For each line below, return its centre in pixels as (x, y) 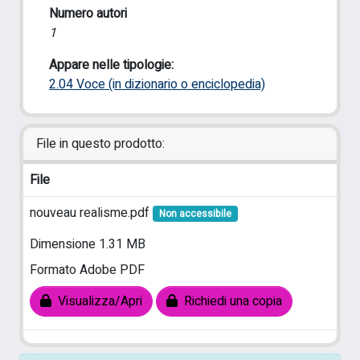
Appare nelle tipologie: (111, 65)
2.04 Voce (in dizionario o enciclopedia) (157, 84)
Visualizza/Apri (97, 302)
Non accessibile (195, 214)
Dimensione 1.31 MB (88, 245)
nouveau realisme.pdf (91, 213)
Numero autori (88, 14)
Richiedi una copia (230, 302)
